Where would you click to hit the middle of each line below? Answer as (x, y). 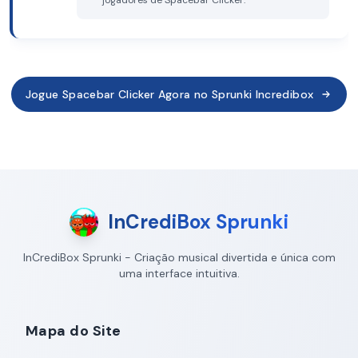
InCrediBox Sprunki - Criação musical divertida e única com (179, 257)
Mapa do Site (74, 331)
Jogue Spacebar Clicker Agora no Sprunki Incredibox (169, 94)
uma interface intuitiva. (179, 273)
